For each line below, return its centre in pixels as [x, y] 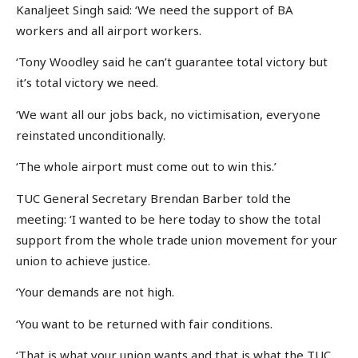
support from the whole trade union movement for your [177, 239]
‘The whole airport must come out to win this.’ [146, 167]
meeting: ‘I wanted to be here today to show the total [168, 219]
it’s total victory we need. [87, 83]
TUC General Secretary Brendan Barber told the [153, 198]
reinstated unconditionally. [91, 135]
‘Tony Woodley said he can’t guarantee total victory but [172, 62]
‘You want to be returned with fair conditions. [144, 323]
